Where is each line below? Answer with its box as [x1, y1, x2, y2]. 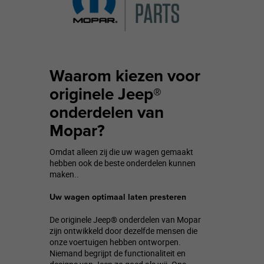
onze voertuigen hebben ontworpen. [49, 236, 181, 247]
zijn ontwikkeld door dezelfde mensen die [49, 225, 197, 236]
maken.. [49, 169, 79, 180]
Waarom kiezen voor [49, 66, 200, 86]
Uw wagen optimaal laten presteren [49, 192, 186, 202]
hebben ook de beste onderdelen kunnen [49, 157, 196, 169]
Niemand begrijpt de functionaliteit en [49, 247, 186, 259]
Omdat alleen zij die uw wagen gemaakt [49, 146, 193, 157]
